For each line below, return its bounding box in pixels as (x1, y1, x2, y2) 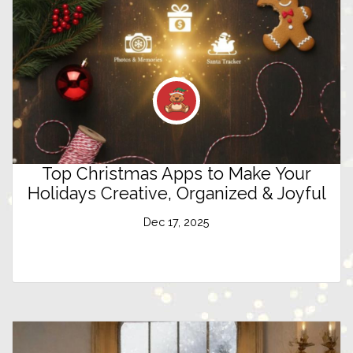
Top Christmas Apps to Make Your (42, 163, 311, 184)
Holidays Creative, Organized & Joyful (27, 183, 326, 203)
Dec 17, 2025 (143, 214, 210, 229)
